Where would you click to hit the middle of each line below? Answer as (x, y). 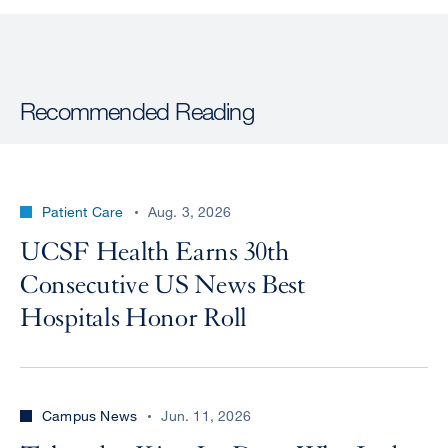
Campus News (90, 416)
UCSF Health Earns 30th (155, 252)
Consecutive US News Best (162, 285)
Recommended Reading (137, 111)
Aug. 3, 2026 (189, 212)
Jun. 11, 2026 (206, 416)
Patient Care (83, 212)
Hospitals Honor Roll (133, 318)
